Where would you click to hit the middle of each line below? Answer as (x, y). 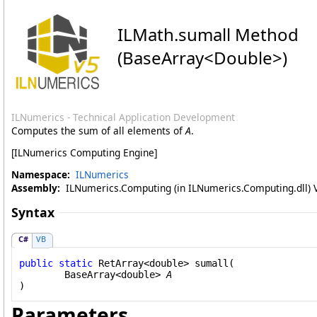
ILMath (146, 34)
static (76, 263)
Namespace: (41, 174)
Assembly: (36, 188)
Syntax (33, 212)
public (36, 263)
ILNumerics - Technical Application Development (123, 117)
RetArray (121, 263)
